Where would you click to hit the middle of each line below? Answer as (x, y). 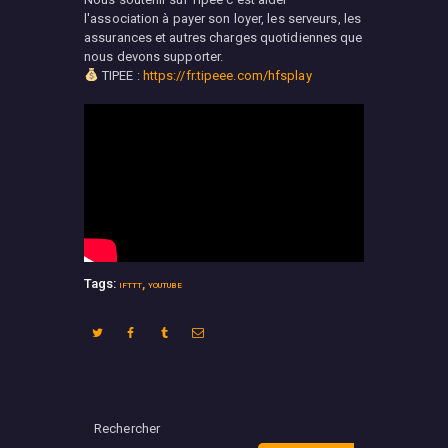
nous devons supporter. (154, 56)
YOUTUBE (165, 284)
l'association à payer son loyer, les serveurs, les (223, 18)
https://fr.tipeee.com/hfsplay (227, 75)
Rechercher (127, 428)
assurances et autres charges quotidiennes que (223, 37)
